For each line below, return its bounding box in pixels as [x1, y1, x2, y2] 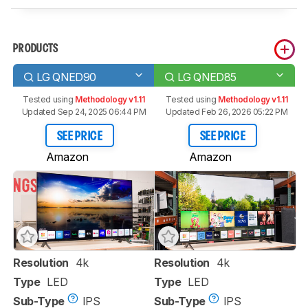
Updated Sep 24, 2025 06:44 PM [21, 107, 146, 117]
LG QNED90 [36, 69, 97, 84]
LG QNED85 [177, 69, 237, 84]
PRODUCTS [13, 44, 58, 54]
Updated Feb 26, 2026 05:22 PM [166, 107, 288, 117]
